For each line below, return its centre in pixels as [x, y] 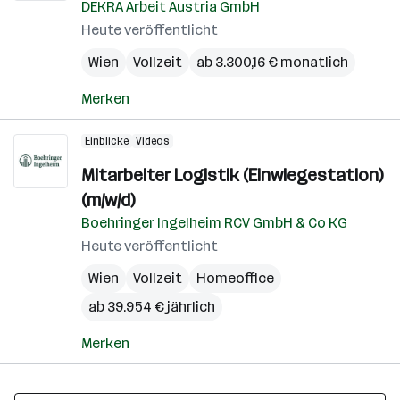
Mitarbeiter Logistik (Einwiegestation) [232, 175]
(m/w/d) [108, 200]
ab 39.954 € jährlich [152, 307]
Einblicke [107, 141]
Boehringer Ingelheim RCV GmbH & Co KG [214, 223]
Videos [153, 141]
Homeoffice [235, 278]
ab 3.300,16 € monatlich [272, 62]
